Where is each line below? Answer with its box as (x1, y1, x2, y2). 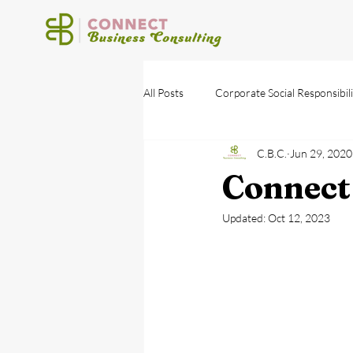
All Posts (143, 85, 184, 99)
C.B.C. (257, 146, 287, 160)
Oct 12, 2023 (268, 211, 330, 225)
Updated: (222, 211, 268, 225)
